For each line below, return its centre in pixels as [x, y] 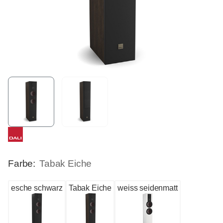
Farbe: [22, 164]
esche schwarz [37, 188]
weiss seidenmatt [148, 188]
